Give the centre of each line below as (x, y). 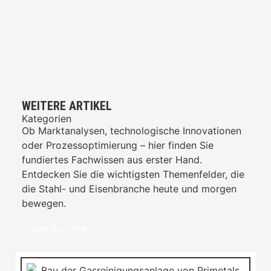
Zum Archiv (54, 228)
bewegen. (44, 203)
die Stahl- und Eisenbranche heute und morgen (129, 188)
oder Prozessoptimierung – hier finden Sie (118, 145)
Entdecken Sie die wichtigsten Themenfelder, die (133, 174)
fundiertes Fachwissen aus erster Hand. (112, 159)
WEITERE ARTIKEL (67, 106)
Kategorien (47, 118)
